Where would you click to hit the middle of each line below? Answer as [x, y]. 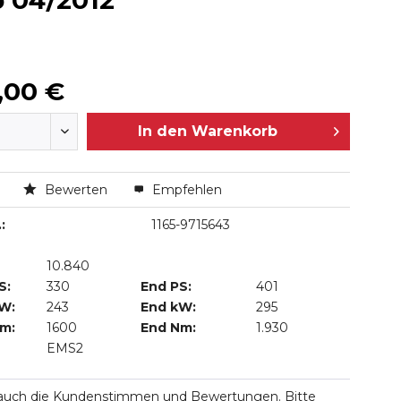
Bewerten [76, 190]
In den [162, 131]
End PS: [166, 286]
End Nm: [169, 328]
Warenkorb [234, 131]
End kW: [169, 307]
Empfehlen [185, 190]
